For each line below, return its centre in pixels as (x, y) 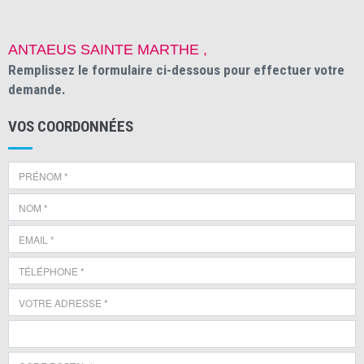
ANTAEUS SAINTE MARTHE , (108, 50)
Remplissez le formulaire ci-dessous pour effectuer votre (176, 70)
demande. (37, 89)
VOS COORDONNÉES (71, 126)
